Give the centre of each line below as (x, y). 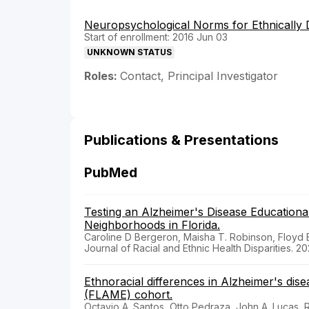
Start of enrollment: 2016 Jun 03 (156, 37)
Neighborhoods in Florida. (152, 225)
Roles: (102, 76)
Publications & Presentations (181, 140)
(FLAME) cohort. (128, 295)
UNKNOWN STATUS (129, 52)
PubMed (111, 173)
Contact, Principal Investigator (199, 76)
